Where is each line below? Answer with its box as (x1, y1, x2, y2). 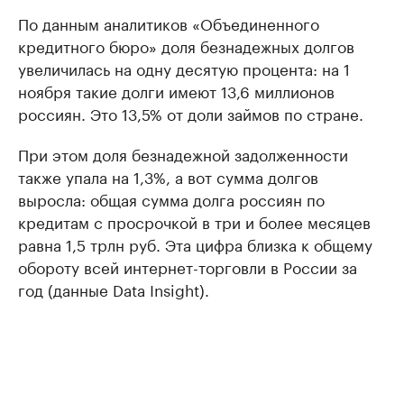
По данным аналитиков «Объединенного (18, 10, 319, 34)
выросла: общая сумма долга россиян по (18, 186, 325, 210)
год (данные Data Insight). (18, 276, 209, 300)
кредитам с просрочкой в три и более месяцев (18, 208, 371, 233)
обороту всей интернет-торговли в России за (18, 253, 357, 278)
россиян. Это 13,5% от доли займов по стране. (18, 100, 363, 124)
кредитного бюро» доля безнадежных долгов (18, 32, 354, 57)
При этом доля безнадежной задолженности (18, 141, 348, 165)
